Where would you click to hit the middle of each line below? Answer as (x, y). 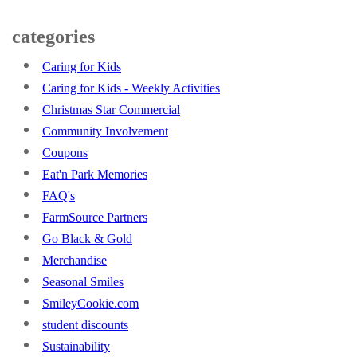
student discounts (85, 325)
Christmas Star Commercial (111, 110)
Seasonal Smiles (83, 282)
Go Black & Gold (87, 239)
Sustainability (76, 346)
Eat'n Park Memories (95, 174)
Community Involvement (105, 131)
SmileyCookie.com (90, 303)
